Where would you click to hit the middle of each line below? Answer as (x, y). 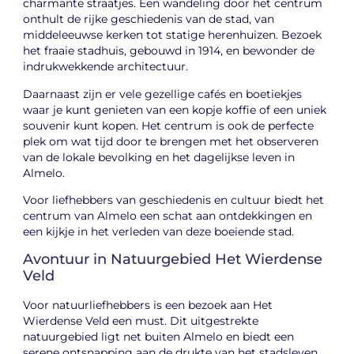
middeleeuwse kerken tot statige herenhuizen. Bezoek (173, 35)
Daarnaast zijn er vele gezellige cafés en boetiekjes (163, 94)
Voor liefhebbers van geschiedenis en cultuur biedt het (174, 200)
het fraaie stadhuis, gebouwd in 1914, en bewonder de (169, 51)
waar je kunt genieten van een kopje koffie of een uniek (175, 109)
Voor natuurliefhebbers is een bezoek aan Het (148, 305)
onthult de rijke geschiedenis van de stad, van (149, 19)
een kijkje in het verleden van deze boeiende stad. (159, 232)
